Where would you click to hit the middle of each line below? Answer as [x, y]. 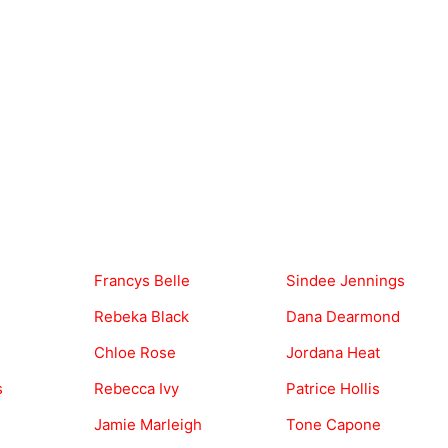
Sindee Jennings [345, 281]
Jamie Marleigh [148, 425]
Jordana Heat [333, 353]
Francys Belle [142, 281]
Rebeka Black [141, 317]
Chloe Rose [135, 353]
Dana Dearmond [343, 317]
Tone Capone [333, 425]
